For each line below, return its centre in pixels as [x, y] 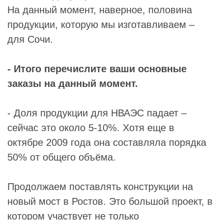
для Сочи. [30, 39]
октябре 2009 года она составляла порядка [107, 142]
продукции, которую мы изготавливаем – [101, 24]
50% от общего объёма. [62, 157]
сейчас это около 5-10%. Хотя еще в [91, 127]
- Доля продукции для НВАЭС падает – [97, 113]
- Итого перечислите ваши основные [97, 69]
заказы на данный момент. [73, 83]
